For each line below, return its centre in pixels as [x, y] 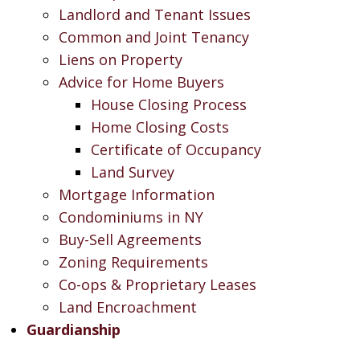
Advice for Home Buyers [141, 82]
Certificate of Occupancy [176, 149]
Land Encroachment [127, 307]
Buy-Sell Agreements [130, 239]
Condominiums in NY [131, 217]
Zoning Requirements [133, 262]
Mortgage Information [136, 194]
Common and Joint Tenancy [153, 37]
